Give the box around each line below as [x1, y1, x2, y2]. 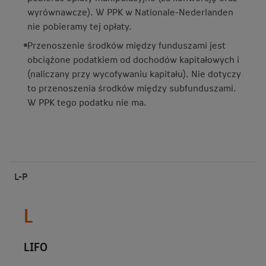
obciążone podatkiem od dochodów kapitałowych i [27, 53, 239, 65]
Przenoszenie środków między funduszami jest [27, 39, 226, 51]
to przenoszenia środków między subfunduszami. [27, 81, 236, 94]
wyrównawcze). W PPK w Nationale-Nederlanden [27, 5, 233, 18]
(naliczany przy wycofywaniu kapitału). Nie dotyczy [27, 67, 241, 80]
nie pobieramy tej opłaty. [27, 20, 132, 32]
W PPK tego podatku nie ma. [27, 96, 147, 108]
